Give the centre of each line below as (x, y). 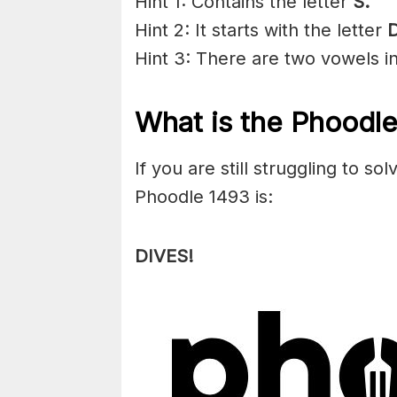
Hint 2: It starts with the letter (261, 30)
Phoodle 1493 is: (204, 197)
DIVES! (164, 257)
